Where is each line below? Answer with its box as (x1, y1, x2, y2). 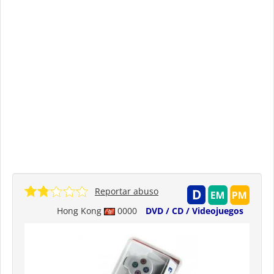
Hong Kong (57, 204, 104, 217)
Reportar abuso (95, 185, 158, 197)
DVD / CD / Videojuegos (146, 204, 243, 217)
